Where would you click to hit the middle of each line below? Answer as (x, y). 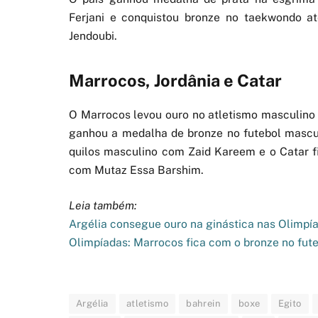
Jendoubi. (93, 36)
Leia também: (103, 205)
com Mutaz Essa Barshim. (136, 170)
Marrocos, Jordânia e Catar (175, 81)
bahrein (203, 303)
